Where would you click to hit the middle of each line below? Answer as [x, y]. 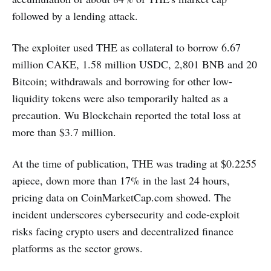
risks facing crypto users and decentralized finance [123, 231]
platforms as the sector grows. [77, 248]
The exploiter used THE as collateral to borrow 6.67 [126, 47]
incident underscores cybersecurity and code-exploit [126, 214]
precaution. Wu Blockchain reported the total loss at [126, 115]
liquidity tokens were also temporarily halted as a [120, 98]
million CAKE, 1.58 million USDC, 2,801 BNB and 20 [135, 64]
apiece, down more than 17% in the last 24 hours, [121, 180]
